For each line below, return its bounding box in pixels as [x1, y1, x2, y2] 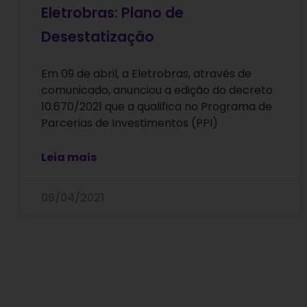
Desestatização [41, 27, 154, 47]
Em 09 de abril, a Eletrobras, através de [41, 66, 251, 82]
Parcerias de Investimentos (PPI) [41, 115, 218, 132]
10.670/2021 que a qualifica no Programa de [41, 99, 272, 115]
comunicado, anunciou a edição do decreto [41, 82, 273, 99]
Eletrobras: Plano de [41, 3, 184, 23]
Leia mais [41, 149, 97, 166]
